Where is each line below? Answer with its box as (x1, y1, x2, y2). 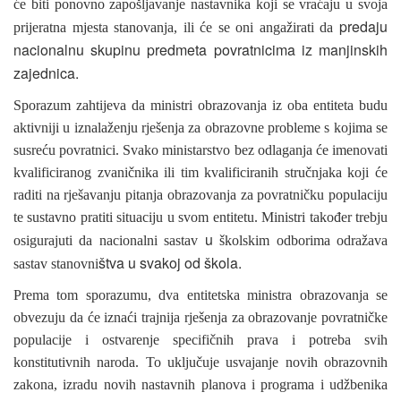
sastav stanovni (13, 255, 98, 271)
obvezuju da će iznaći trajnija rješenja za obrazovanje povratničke (13, 309, 388, 325)
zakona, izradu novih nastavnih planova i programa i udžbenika (13, 376, 388, 392)
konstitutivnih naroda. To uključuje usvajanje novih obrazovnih (13, 354, 388, 370)
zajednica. (13, 62, 79, 83)
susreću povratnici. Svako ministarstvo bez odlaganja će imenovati (13, 141, 388, 158)
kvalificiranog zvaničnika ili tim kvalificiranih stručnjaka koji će (13, 164, 388, 180)
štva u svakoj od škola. (98, 252, 242, 273)
